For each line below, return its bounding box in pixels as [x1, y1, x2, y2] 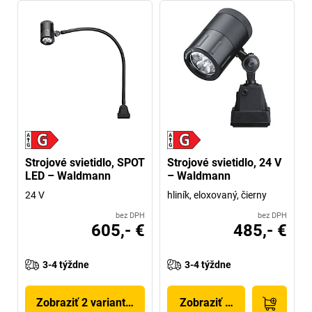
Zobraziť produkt [179, 295, 264, 309]
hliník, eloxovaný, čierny [167, 189, 267, 201]
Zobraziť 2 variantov [36, 295, 137, 309]
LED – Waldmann [25, 169, 111, 182]
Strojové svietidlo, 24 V [167, 155, 281, 169]
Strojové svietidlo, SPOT [25, 155, 145, 169]
